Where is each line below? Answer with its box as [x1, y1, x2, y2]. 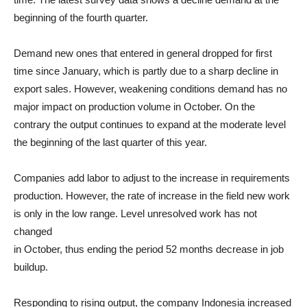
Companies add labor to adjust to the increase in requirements [14, 172, 290, 184]
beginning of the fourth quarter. [14, 12, 148, 23]
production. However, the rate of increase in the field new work [14, 190, 290, 201]
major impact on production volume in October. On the [14, 101, 255, 112]
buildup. [14, 261, 48, 273]
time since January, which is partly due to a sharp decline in [14, 65, 278, 77]
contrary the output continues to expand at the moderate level [14, 119, 286, 130]
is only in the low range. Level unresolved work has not [14, 208, 257, 219]
